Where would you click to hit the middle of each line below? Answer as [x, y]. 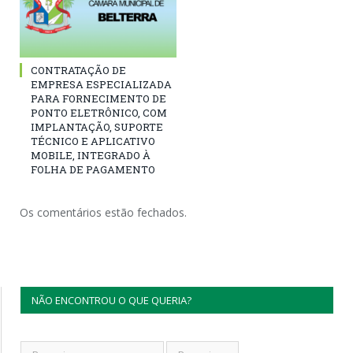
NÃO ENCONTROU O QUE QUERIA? [111, 300]
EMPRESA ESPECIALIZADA [101, 84]
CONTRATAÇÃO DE [78, 70]
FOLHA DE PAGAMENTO [93, 169]
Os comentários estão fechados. [103, 212]
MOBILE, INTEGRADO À [91, 155]
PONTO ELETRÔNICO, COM [99, 112]
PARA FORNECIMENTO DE [98, 98]
